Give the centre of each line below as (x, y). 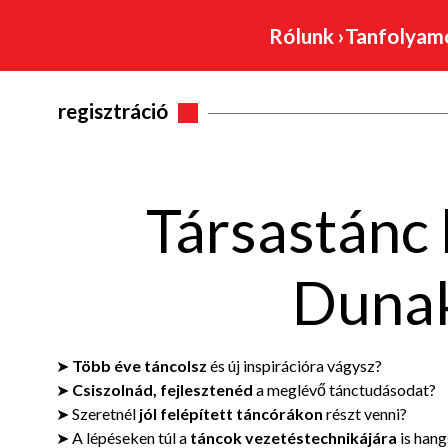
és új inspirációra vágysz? (294, 365)
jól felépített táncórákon (231, 413)
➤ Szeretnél (97, 413)
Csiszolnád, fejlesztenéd (162, 389)
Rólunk (303, 35)
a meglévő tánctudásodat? (344, 389)
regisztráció (113, 110)
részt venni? (365, 413)
